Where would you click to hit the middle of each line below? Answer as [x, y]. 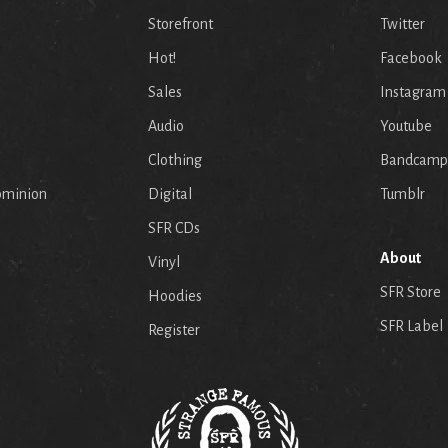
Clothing [175, 160]
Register [174, 330]
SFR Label [411, 326]
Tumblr [402, 194]
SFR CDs [174, 228]
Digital [170, 194]
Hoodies [175, 296]
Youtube [406, 126]
